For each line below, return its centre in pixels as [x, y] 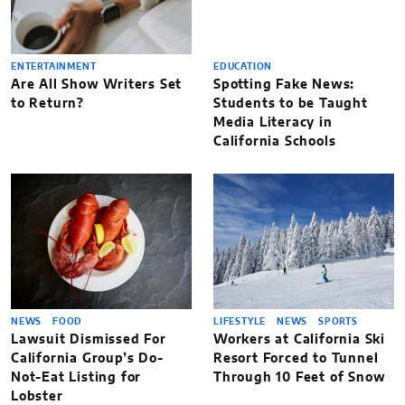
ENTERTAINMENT [54, 66]
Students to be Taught [291, 104]
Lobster [37, 396]
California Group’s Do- [87, 358]
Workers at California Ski [300, 339]
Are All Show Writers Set [97, 85]
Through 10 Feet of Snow [300, 377]
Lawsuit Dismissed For [89, 339]
